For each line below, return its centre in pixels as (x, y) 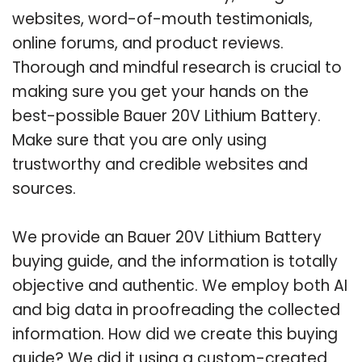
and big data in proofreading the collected (176, 309)
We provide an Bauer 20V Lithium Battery (167, 237)
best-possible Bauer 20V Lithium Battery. (166, 116)
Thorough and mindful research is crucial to (177, 67)
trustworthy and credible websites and (160, 164)
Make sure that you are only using (139, 140)
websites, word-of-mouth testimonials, (162, 19)
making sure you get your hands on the (160, 91)
